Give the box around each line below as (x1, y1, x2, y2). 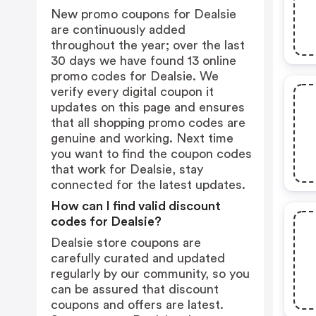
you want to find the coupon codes (51, 147, 252, 160)
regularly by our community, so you (51, 267, 250, 280)
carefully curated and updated (51, 252, 225, 265)
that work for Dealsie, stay (51, 163, 203, 176)
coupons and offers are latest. (51, 298, 224, 311)
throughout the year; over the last (51, 39, 245, 51)
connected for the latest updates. (51, 178, 245, 191)
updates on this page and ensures (51, 101, 245, 114)
